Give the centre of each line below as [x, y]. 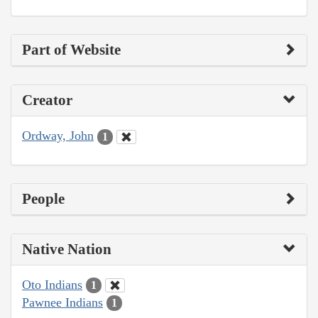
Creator [47, 100]
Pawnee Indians [62, 302]
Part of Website [71, 50]
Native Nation [67, 249]
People [43, 198]
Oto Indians [52, 284]
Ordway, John [58, 136]
